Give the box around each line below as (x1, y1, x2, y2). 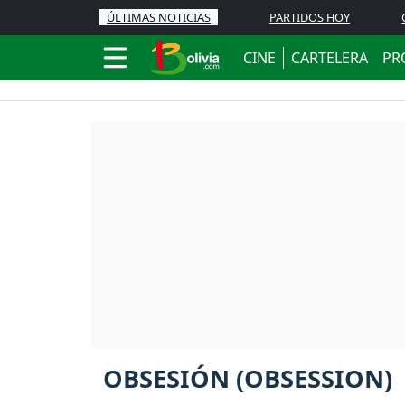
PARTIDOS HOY (269, 9, 351, 25)
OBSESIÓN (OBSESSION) (103, 362, 392, 396)
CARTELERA (291, 48, 368, 68)
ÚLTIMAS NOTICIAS (107, 9, 211, 25)
